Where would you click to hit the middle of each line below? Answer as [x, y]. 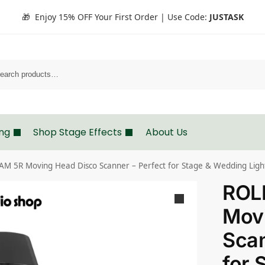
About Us [166, 132]
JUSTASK [226, 17]
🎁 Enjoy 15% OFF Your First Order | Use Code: [115, 17]
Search [251, 65]
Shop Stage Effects [78, 132]
